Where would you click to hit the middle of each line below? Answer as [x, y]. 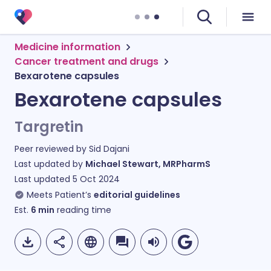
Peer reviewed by [52, 149]
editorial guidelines [137, 195]
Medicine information [67, 47]
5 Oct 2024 [96, 179]
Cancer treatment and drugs [87, 61]
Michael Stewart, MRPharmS [148, 164]
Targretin [49, 127]
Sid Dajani [109, 149]
